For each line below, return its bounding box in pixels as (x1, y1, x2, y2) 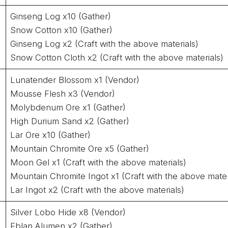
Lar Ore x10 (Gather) (10, 129, 91, 140)
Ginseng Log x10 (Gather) (10, 11, 111, 21)
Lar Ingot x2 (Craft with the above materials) (10, 184, 185, 195)
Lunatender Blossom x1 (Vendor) (10, 74, 140, 85)
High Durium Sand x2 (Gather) (10, 116, 130, 126)
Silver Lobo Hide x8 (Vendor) (10, 207, 126, 217)
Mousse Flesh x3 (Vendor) (10, 88, 116, 99)
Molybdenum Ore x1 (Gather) (10, 102, 126, 112)
